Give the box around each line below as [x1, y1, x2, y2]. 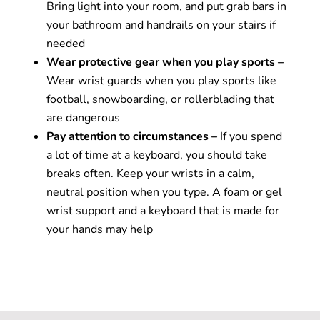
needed [46, 36, 85, 52]
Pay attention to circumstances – [46, 129, 217, 145]
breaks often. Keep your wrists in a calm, [46, 166, 254, 182]
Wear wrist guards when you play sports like [46, 73, 276, 89]
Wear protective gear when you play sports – [46, 54, 284, 71]
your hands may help [46, 221, 153, 238]
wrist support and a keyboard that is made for [46, 203, 279, 219]
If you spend [216, 129, 282, 145]
